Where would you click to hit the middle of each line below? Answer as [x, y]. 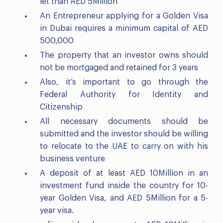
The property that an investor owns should [124, 55]
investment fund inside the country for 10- [124, 185]
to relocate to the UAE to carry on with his [124, 146]
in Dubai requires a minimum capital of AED [124, 28]
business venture [72, 159]
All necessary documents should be [124, 121]
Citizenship [61, 107]
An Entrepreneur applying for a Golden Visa [124, 16]
